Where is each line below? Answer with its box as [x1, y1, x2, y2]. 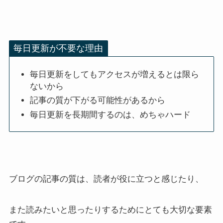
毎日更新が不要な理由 [13, 43, 104, 54]
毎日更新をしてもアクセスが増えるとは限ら [30, 70, 200, 79]
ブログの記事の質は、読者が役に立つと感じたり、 [8, 174, 204, 184]
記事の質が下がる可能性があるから [30, 96, 166, 105]
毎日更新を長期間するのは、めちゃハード [30, 110, 191, 119]
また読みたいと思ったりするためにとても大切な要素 [8, 205, 212, 215]
